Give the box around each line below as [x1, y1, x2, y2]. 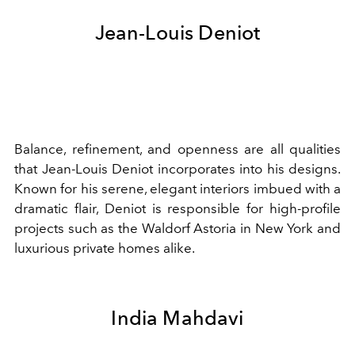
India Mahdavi [111, 305, 244, 330]
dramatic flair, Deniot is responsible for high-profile [14, 200, 341, 216]
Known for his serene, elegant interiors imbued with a [14, 180, 341, 197]
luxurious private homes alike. [14, 239, 200, 256]
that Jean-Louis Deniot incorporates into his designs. [14, 160, 341, 177]
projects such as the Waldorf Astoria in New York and [14, 219, 341, 236]
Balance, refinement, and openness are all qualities [14, 140, 341, 157]
